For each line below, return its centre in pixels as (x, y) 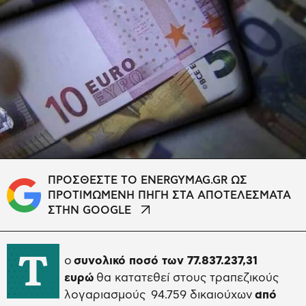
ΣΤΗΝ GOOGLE (89, 211)
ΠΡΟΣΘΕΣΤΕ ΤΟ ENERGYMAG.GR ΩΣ (148, 181)
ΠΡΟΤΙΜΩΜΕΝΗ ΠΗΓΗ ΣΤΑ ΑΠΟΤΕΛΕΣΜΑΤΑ (169, 196)
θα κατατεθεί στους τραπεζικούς (187, 278)
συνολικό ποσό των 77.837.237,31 (166, 261)
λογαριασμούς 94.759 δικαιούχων (159, 295)
